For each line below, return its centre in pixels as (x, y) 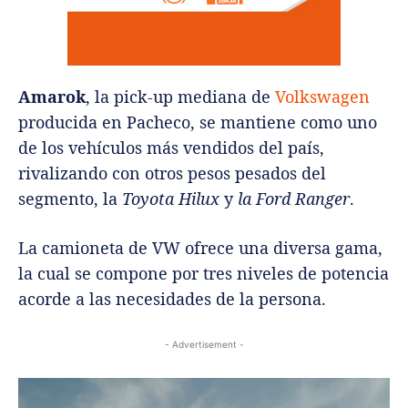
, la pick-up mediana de (180, 96)
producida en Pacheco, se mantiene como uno (198, 122)
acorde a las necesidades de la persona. (172, 298)
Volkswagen (322, 96)
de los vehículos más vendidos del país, (171, 147)
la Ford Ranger (294, 198)
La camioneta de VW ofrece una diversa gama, (200, 247)
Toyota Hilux (171, 198)
